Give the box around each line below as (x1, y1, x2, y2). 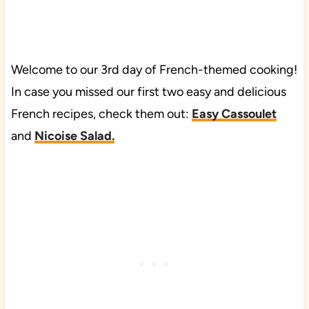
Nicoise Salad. (34, 128, 114, 143)
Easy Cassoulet (191, 106, 277, 121)
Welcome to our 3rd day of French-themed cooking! (10, 61, 297, 77)
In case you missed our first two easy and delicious (10, 83, 286, 99)
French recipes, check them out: (10, 106, 192, 121)
